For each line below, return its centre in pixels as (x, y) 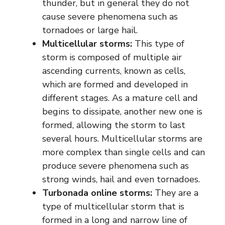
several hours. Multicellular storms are (122, 139)
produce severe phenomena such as (116, 166)
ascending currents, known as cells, (114, 71)
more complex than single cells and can (124, 152)
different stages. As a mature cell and (120, 98)
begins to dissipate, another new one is (122, 112)
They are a (175, 193)
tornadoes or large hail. (90, 30)
